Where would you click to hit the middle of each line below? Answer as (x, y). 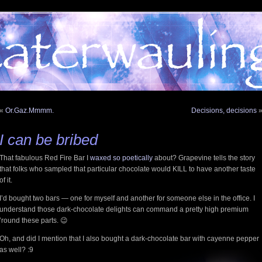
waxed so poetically (121, 158)
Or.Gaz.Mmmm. (30, 111)
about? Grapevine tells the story (204, 158)
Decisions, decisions (224, 111)
